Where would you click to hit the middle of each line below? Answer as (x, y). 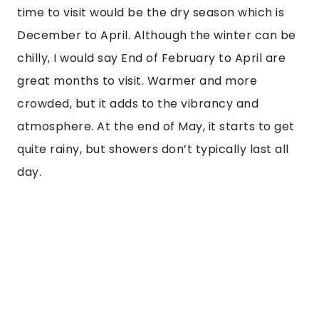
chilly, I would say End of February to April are (151, 58)
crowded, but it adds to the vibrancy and (138, 104)
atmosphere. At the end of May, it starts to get (156, 127)
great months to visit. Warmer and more (137, 81)
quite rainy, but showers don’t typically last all (153, 150)
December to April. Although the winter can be (157, 36)
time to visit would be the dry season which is (151, 13)
